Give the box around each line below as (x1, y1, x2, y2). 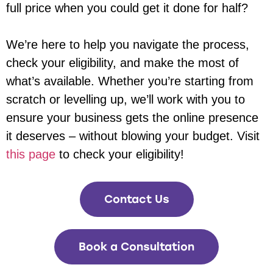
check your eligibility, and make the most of (6, 56, 239, 70)
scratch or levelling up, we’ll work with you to (6, 93, 245, 107)
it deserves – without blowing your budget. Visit (6, 129, 260, 143)
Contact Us (104, 193, 169, 207)
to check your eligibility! (55, 147, 184, 161)
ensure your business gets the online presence (6, 111, 258, 125)
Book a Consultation (79, 240, 194, 254)
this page (6, 147, 55, 161)
